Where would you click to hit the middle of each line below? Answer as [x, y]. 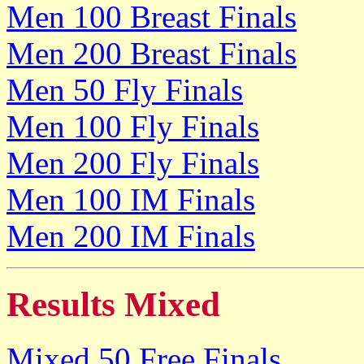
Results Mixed [113, 305]
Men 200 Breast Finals [152, 53]
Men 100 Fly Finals [133, 126]
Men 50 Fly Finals [125, 89]
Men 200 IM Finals [131, 236]
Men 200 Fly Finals [133, 162]
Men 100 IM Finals [131, 199]
